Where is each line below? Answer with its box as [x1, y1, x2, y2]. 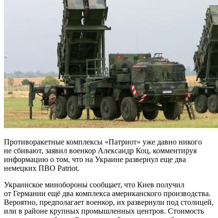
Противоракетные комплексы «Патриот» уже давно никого [4, 137, 202, 146]
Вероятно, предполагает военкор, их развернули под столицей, [4, 198, 214, 206]
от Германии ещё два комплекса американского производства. [4, 189, 211, 198]
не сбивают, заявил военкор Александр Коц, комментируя [4, 146, 197, 155]
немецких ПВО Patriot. [4, 163, 79, 172]
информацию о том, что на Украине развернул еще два [4, 155, 186, 163]
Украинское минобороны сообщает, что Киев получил [4, 180, 184, 189]
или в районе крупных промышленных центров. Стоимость [4, 206, 204, 215]
